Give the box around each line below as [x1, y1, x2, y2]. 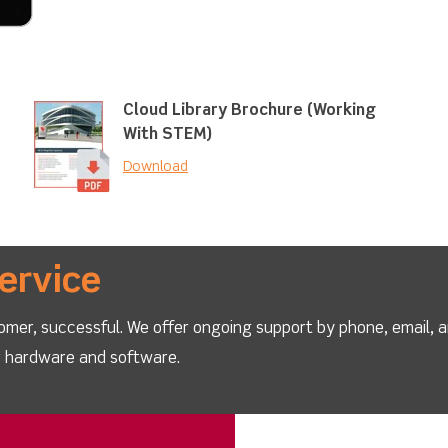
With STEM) [122, 127, 213, 144]
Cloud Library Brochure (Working [122, 103, 376, 120]
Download [122, 160, 188, 175]
